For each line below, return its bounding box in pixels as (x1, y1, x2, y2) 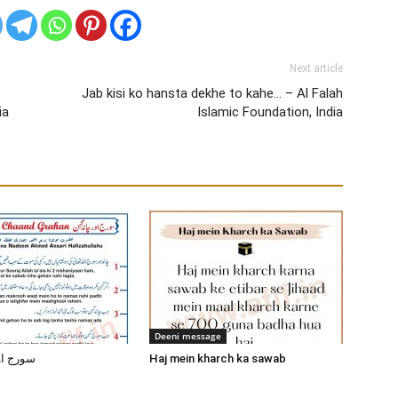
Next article (290, 61, 343, 75)
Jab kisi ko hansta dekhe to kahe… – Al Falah (82, 84, 343, 101)
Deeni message (155, 329, 221, 342)
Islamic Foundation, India (197, 103, 343, 120)
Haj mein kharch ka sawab (149, 351, 286, 365)
